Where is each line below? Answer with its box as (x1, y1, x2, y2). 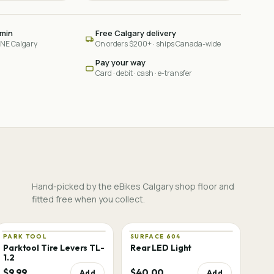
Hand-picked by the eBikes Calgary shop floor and (32, 180, 235, 192)
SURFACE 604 (130, 232, 181, 240)
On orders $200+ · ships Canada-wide (95, 39, 221, 49)
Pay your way (95, 57, 146, 68)
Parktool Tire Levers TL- (3, 242, 105, 253)
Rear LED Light (130, 242, 192, 253)
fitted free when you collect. (32, 193, 146, 205)
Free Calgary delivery (95, 28, 176, 39)
